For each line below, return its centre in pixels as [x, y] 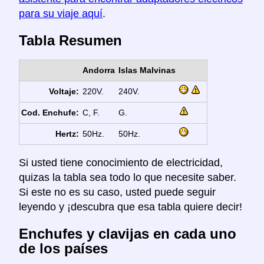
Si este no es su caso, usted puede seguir [117, 192]
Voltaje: [64, 92]
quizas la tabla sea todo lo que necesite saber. [128, 178]
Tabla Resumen [70, 41]
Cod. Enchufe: [50, 113]
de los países [63, 248]
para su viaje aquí [61, 14]
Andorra [98, 70]
